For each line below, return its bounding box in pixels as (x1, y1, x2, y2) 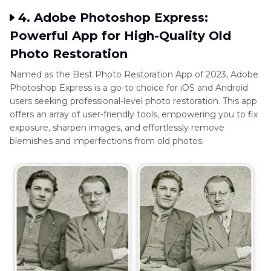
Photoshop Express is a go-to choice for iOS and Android (10, 82, 248, 94)
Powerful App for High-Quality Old (10, 28, 231, 44)
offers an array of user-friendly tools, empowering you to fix (10, 109, 258, 120)
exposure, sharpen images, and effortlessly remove (10, 122, 224, 134)
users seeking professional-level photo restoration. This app (10, 96, 257, 107)
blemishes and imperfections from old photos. (10, 135, 204, 147)
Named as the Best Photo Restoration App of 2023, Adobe (10, 69, 258, 80)
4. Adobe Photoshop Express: (18, 10, 208, 25)
